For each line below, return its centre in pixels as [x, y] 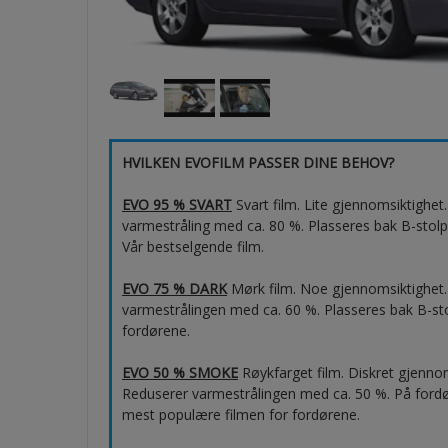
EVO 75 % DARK [174, 288]
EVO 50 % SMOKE [180, 372]
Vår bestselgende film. [193, 246]
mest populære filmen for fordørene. [241, 414]
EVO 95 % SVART [177, 204]
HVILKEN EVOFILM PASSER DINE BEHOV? [258, 162]
